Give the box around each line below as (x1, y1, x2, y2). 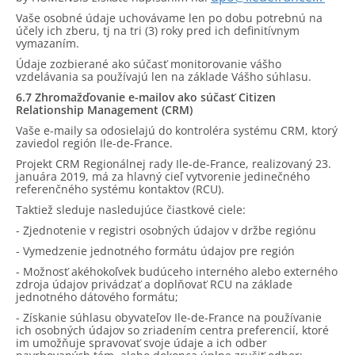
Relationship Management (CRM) (16, 102, 193, 117)
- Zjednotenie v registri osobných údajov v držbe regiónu (16, 223, 316, 238)
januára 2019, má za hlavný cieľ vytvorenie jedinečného (16, 169, 310, 184)
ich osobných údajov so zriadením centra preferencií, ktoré (16, 323, 329, 338)
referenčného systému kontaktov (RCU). (16, 181, 224, 197)
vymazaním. (16, 36, 79, 51)
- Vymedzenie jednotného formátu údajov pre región (16, 243, 295, 258)
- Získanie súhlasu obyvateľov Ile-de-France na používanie (16, 310, 322, 325)
